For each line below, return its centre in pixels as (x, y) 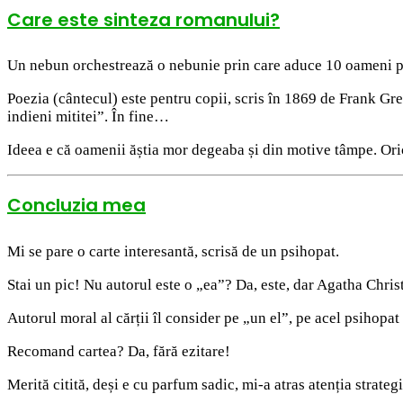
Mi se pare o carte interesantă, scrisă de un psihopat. (173, 251)
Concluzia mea (76, 206)
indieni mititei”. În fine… (88, 117)
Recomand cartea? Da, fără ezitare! (119, 351)
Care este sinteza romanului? (143, 19)
